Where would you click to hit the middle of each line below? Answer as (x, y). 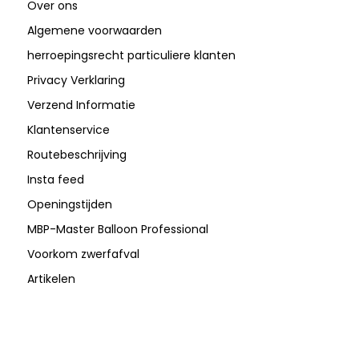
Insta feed (55, 180)
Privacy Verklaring (76, 81)
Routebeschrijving (77, 155)
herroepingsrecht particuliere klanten (131, 56)
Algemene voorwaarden (94, 31)
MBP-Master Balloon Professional (117, 230)
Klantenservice (68, 130)
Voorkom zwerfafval (83, 254)
